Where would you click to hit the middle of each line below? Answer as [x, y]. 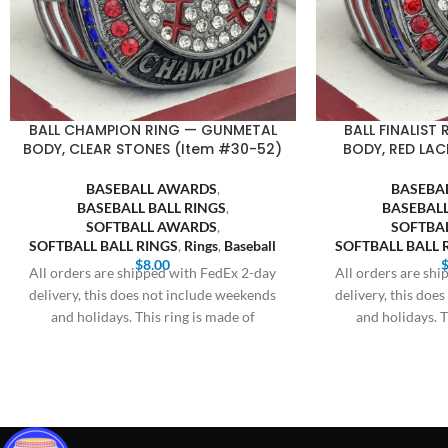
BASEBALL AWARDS [151, 188]
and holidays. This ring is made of [152, 316]
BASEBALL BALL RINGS [151, 207]
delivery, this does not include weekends [153, 294]
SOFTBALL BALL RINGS [104, 245]
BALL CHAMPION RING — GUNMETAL [152, 130]
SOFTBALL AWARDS [151, 226]
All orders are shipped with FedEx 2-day [153, 272]
